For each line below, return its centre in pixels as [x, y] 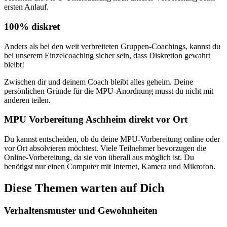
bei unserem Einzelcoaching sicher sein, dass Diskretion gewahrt [107, 55]
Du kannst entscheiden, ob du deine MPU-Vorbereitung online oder [112, 139]
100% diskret [32, 26]
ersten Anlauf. [26, 7]
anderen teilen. [27, 100]
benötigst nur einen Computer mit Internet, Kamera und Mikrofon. [110, 166]
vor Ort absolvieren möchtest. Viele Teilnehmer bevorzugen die [105, 148]
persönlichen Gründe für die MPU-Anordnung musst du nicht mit [109, 91]
